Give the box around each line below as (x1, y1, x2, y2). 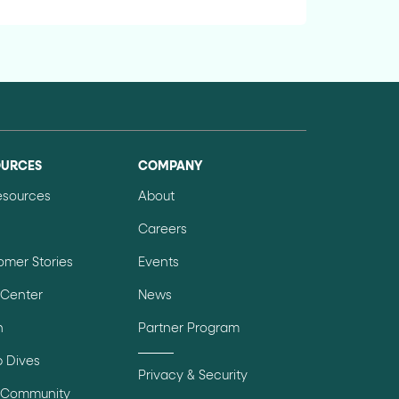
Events (137, 256, 179, 269)
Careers (137, 223, 187, 236)
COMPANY (137, 159, 202, 173)
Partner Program (137, 322, 240, 335)
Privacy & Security (137, 369, 248, 382)
